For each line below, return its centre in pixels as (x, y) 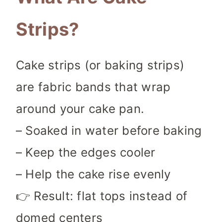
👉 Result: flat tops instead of (102, 196)
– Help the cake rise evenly (93, 174)
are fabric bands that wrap (93, 87)
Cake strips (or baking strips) (100, 65)
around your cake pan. (80, 109)
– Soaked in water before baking (109, 131)
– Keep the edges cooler (86, 153)
